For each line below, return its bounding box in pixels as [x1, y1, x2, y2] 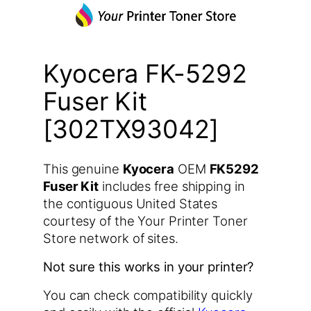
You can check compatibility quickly [43, 287, 253, 303]
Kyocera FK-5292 [43, 58, 247, 90]
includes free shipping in [99, 178, 245, 194]
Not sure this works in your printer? [43, 259, 254, 275]
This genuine [43, 160, 123, 176]
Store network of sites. [43, 230, 178, 246]
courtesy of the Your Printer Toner [43, 212, 248, 228]
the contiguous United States [43, 195, 218, 211]
